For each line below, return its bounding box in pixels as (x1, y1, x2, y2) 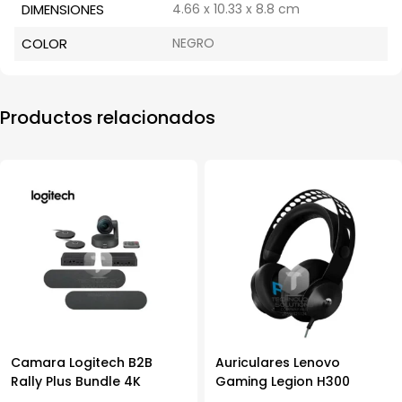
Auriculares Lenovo (215, 354, 340, 371)
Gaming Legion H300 (215, 372, 350, 390)
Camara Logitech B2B (11, 354, 153, 371)
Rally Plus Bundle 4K (11, 372, 141, 390)
